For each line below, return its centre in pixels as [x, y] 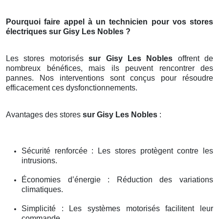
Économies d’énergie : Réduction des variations [117, 179]
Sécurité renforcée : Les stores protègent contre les [117, 151]
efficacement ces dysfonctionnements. [72, 88]
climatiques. [42, 189]
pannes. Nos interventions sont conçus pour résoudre [109, 78]
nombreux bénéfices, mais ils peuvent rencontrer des [109, 68]
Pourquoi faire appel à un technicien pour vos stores [109, 22]
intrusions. [39, 160]
